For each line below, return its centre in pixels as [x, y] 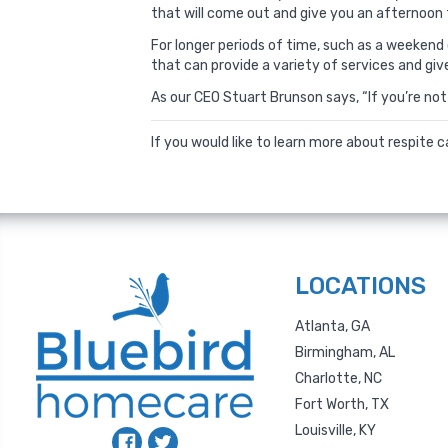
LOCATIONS [361, 286]
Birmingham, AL [345, 352]
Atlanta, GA [333, 326]
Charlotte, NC [339, 378]
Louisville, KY [336, 430]
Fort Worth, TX [342, 404]
